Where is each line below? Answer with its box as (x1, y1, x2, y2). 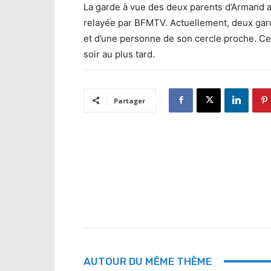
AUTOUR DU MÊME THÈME (83, 255, 212, 267)
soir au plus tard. (83, 48, 155, 60)
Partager (114, 96, 145, 105)
